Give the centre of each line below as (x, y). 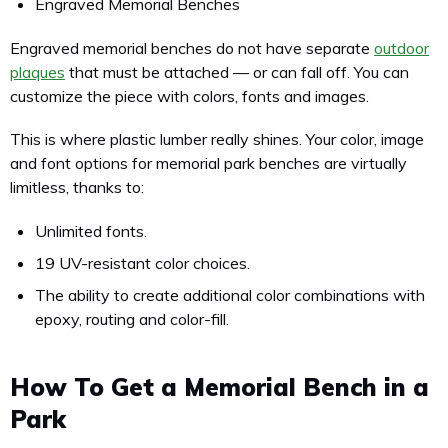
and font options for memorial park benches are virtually (208, 163)
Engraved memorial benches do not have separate (192, 47)
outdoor (401, 47)
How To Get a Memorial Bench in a (219, 387)
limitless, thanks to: (77, 187)
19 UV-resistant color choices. (142, 263)
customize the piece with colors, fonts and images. (189, 95)
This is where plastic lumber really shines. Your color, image (217, 139)
